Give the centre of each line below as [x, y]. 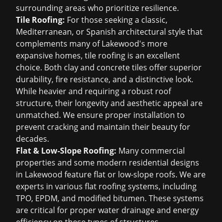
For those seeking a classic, [116, 20]
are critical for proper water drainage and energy [107, 210]
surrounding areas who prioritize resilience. [97, 8]
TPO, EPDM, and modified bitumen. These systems [110, 198]
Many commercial [151, 151]
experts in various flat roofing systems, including [106, 186]
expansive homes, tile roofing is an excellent [98, 55]
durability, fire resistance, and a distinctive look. [105, 79]
